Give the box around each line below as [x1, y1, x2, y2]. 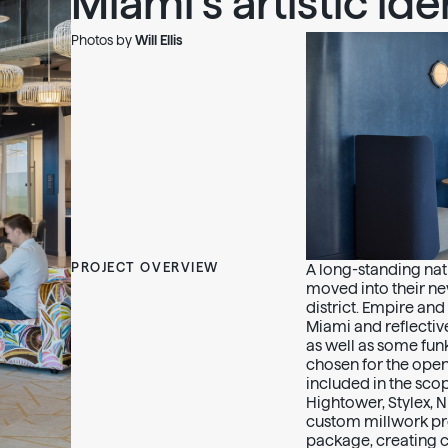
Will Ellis [135, 33, 183, 47]
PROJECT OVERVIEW [71, 260, 219, 274]
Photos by [71, 33, 135, 47]
